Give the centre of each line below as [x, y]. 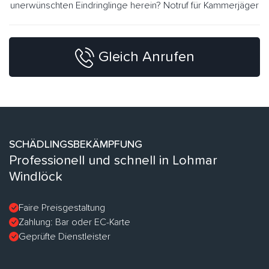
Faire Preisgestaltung [62, 208]
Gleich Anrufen [147, 57]
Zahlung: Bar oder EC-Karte [74, 222]
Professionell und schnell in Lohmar [113, 161]
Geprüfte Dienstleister [65, 237]
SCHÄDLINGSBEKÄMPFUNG [76, 145]
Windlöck [36, 177]
